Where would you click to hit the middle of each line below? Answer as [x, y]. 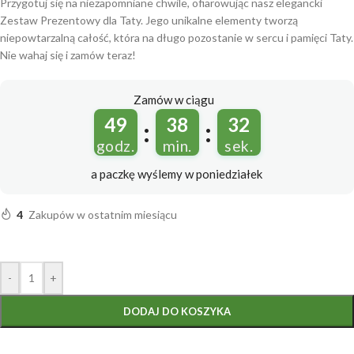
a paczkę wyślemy [137, 174]
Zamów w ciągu [174, 100]
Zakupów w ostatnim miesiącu [103, 215]
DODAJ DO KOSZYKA [177, 312]
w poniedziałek [223, 174]
